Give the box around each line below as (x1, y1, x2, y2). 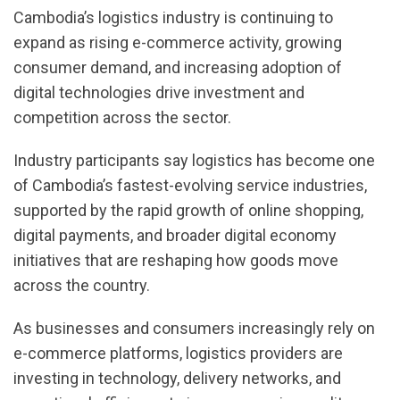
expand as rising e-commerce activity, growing (13, 33, 342, 53)
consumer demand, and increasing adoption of (13, 58, 342, 78)
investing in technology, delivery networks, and (13, 369, 341, 388)
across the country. (13, 276, 150, 296)
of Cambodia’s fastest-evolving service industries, (13, 176, 367, 196)
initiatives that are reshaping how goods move (13, 251, 338, 271)
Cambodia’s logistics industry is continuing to (13, 8, 333, 28)
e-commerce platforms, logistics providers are (13, 344, 343, 363)
